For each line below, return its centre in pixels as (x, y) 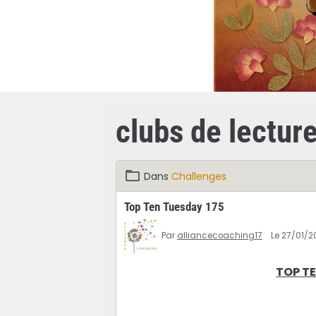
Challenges (199, 176)
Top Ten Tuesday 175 (174, 206)
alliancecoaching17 (219, 235)
